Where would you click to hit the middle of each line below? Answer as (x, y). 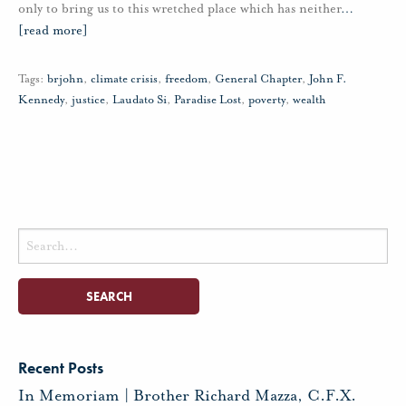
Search (34, 238)
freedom (186, 78)
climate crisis (124, 78)
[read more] (53, 30)
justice (88, 99)
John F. (328, 78)
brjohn (65, 78)
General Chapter (258, 78)
